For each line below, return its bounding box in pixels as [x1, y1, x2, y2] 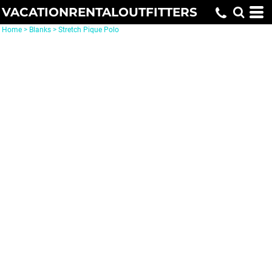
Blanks [29, 25, 51, 34]
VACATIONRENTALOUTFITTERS [2, 5, 197, 19]
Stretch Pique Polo [58, 25, 119, 34]
